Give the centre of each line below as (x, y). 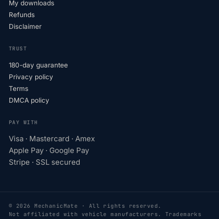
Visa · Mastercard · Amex (52, 139)
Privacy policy (31, 77)
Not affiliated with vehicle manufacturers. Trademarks (105, 214)
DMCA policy (29, 100)
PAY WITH (23, 122)
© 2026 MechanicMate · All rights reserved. (85, 206)
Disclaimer (25, 27)
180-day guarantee (38, 65)
